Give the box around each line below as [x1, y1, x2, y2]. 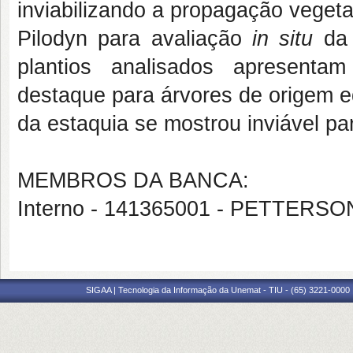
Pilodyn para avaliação [17, 27, 252, 50]
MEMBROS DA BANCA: [17, 169, 249, 192]
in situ [251, 27, 314, 50]
